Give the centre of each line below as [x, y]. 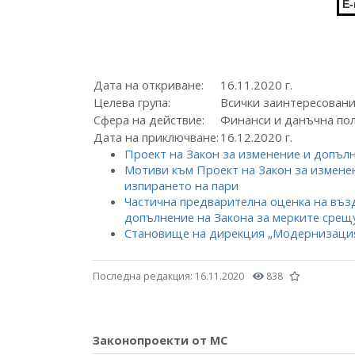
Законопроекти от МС [160, 340]
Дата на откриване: [149, 85]
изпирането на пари [181, 185]
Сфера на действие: [149, 120]
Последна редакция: [144, 276]
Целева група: [132, 102]
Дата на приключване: [156, 137]
